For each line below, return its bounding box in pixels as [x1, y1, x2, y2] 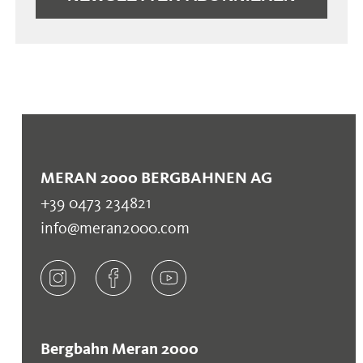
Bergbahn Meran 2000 [40, 338, 199, 358]
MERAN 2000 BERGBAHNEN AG [40, 167, 272, 187]
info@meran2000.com [40, 217, 190, 237]
